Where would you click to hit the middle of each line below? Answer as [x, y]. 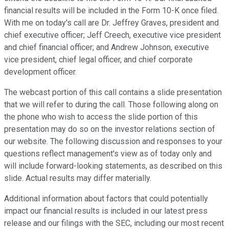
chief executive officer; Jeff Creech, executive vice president [112, 35]
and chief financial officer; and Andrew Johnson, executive [107, 48]
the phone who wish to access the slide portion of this [101, 117]
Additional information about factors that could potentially [106, 199]
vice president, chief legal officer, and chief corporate [98, 60]
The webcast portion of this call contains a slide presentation [113, 93]
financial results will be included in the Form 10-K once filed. [111, 11]
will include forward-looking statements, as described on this [113, 166]
